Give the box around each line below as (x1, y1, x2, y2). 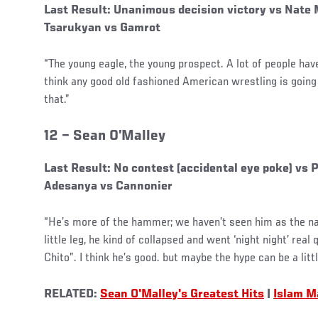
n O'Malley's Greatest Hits (121, 288, 264, 302)
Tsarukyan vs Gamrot (44, 22, 160, 35)
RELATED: (44, 288, 100, 302)
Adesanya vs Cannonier (44, 180, 172, 194)
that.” (44, 94, 70, 107)
